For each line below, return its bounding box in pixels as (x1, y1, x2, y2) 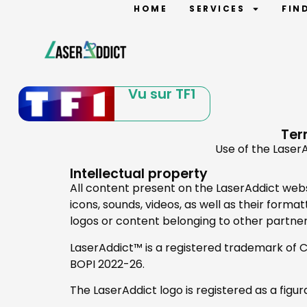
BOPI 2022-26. (70, 256, 145, 272)
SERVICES (189, 3, 245, 14)
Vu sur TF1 (127, 84, 196, 103)
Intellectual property (70, 164, 208, 184)
